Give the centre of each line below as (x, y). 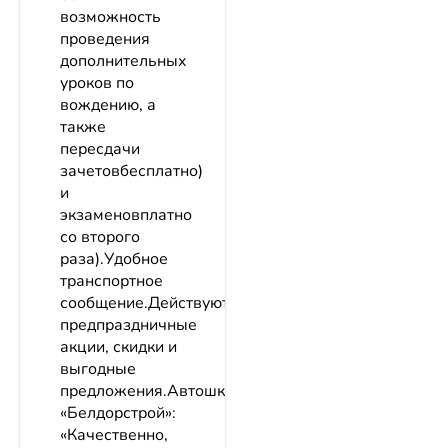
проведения (105, 39)
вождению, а (108, 105)
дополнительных (123, 61)
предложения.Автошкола (156, 391)
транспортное (111, 281)
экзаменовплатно (126, 215)
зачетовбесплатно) (131, 171)
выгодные (98, 369)
